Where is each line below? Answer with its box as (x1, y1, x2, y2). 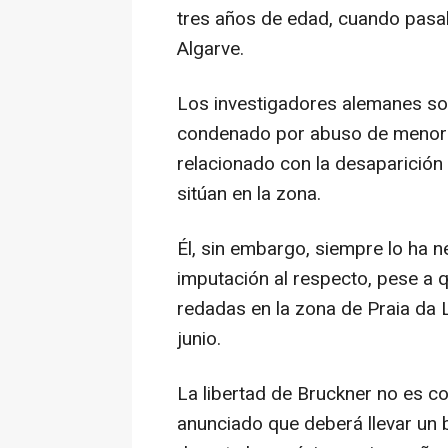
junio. (177, 324, 221, 353)
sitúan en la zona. (177, 179, 321, 208)
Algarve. (177, 34, 244, 63)
